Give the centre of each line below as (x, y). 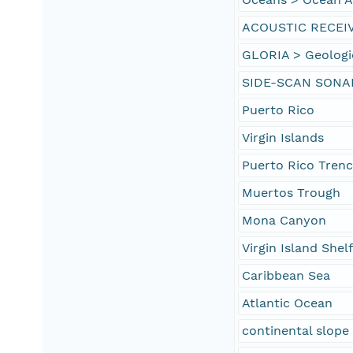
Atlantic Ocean (288, 303)
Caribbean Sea (286, 276)
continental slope (296, 331)
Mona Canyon (284, 221)
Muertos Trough (292, 193)
